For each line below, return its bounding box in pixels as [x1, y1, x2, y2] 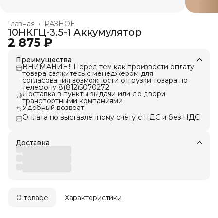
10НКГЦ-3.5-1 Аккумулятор [8, 26, 142, 38]
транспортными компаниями [22, 96, 123, 106]
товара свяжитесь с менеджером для [22, 69, 153, 78]
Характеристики [65, 193, 122, 202]
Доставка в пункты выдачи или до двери [22, 90, 165, 99]
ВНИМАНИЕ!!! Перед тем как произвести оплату [22, 62, 194, 72]
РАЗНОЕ [44, 19, 74, 29]
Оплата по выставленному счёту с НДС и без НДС [22, 113, 200, 122]
